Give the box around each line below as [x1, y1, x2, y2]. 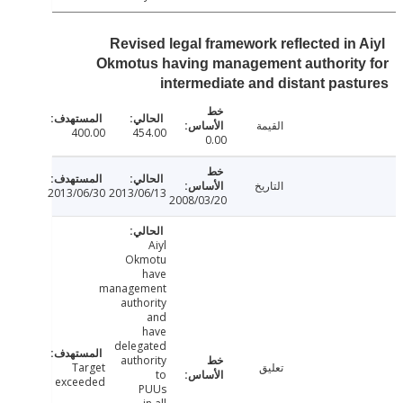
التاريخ [299, 178, 328, 194]
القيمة [300, 118, 328, 134]
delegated [157, 338, 210, 354]
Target [116, 360, 150, 376]
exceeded [99, 374, 150, 390]
